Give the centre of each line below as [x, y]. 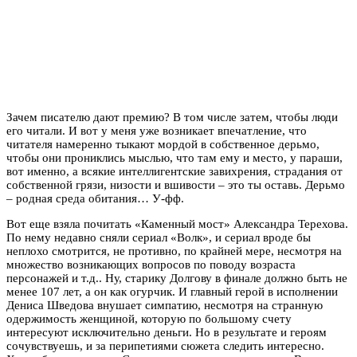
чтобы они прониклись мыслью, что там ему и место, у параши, [175, 157]
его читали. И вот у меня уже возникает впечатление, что [157, 130]
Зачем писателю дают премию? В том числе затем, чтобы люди [172, 117]
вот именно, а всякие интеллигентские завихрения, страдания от [175, 171]
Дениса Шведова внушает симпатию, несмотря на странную [165, 305]
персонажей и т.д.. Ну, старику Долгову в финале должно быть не [177, 278]
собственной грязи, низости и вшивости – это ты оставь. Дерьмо [176, 184]
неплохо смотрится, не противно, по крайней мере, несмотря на [174, 251]
